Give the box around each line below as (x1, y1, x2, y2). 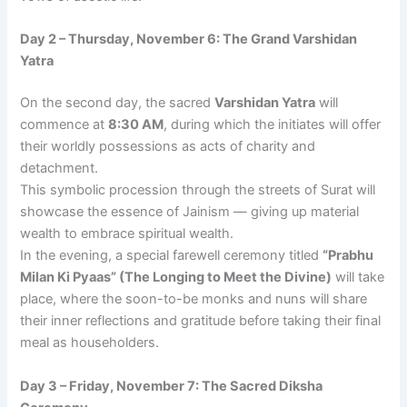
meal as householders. (20, 334, 160, 352)
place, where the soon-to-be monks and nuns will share (20, 291, 368, 308)
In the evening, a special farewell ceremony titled (20, 247, 323, 264)
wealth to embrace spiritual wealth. (20, 225, 234, 243)
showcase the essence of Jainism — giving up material (20, 203, 360, 221)
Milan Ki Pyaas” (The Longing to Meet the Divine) (20, 269, 333, 286)
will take (332, 269, 385, 286)
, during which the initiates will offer (164, 116, 382, 134)
